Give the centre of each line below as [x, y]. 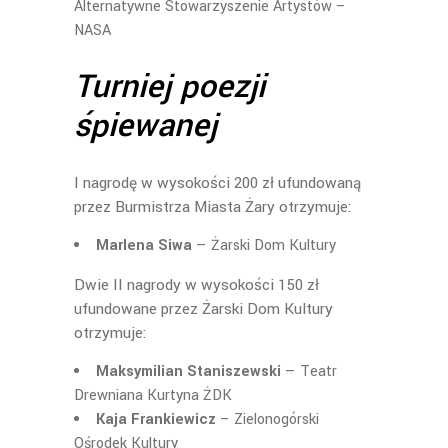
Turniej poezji [169, 87]
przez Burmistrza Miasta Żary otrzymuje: [213, 207]
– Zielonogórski [267, 419]
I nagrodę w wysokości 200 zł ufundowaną [217, 183]
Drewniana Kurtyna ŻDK [153, 395]
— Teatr [309, 371]
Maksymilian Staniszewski [188, 371]
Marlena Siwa [144, 245]
